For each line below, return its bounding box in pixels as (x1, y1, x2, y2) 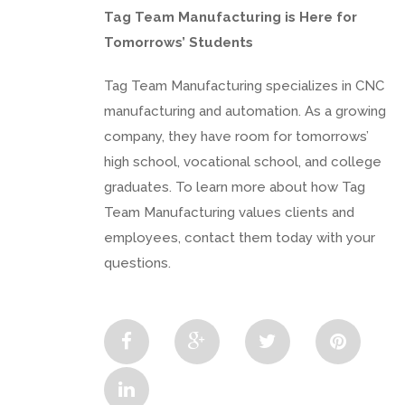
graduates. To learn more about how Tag (104, 178, 365, 195)
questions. (104, 254, 171, 271)
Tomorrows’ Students (104, 33, 253, 51)
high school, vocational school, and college (104, 153, 381, 170)
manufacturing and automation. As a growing (104, 102, 386, 119)
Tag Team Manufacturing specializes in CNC (104, 77, 384, 94)
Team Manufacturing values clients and (104, 203, 354, 221)
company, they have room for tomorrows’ (104, 127, 369, 145)
